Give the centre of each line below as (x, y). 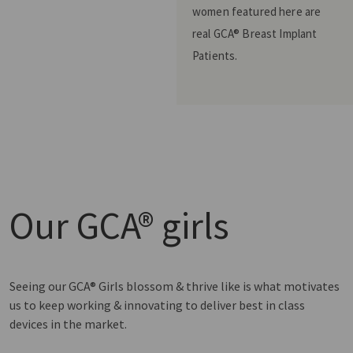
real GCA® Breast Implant (255, 33)
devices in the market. (68, 324)
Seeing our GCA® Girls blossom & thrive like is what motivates (175, 286)
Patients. (215, 56)
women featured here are (257, 11)
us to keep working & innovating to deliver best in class (157, 305)
